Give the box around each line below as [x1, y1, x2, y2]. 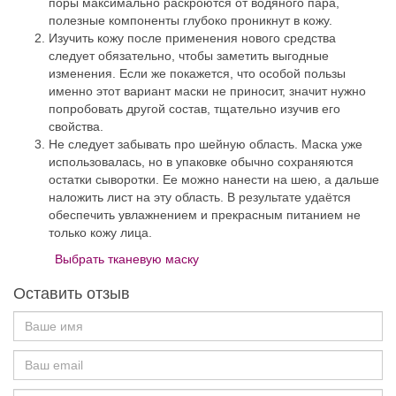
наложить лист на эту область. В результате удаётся [49, 190, 351, 205]
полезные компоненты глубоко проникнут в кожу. [49, 13, 332, 28]
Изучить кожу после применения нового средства [49, 31, 336, 46]
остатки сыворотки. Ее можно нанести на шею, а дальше [49, 172, 379, 187]
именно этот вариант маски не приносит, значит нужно [49, 84, 366, 99]
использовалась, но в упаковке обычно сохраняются [49, 155, 354, 170]
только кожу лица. [49, 225, 152, 240]
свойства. [49, 119, 103, 134]
